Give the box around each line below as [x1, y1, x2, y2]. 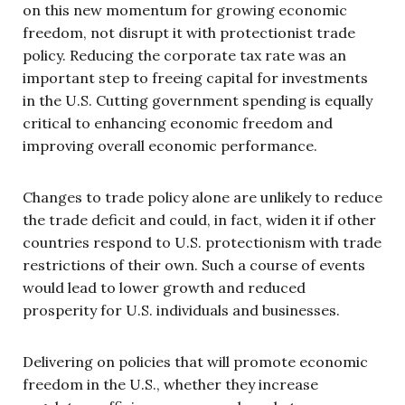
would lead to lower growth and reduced [23, 278, 306, 297]
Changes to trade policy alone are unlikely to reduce [23, 187, 382, 206]
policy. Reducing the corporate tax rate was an [23, 45, 346, 64]
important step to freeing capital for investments [23, 68, 368, 87]
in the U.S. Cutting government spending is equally [23, 90, 372, 109]
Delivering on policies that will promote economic [23, 352, 368, 371]
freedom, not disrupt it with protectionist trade [23, 23, 355, 42]
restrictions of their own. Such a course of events [23, 255, 365, 274]
